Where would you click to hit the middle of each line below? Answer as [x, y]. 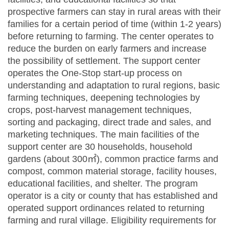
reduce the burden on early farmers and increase [107, 49]
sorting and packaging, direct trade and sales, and [109, 122]
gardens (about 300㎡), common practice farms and [113, 159]
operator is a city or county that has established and [113, 196]
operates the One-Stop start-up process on [95, 73]
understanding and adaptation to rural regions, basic [114, 86]
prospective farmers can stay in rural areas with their [114, 12]
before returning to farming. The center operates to [111, 37]
